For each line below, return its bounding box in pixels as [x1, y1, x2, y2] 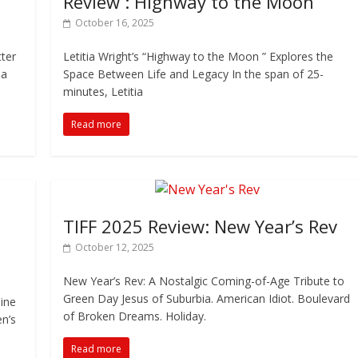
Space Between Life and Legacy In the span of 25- [63, 66, 324, 82]
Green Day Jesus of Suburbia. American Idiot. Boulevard [63, 291, 351, 306]
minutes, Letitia [63, 84, 144, 99]
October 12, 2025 [75, 241, 155, 254]
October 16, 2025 [75, 16, 155, 30]
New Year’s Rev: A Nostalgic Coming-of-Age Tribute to [63, 273, 345, 288]
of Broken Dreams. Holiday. [63, 308, 207, 324]
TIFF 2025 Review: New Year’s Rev [63, 214, 338, 238]
